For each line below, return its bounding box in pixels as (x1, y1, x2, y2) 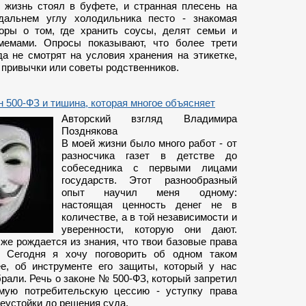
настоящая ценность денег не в (61, 199, 237, 210)
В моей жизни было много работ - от (61, 137, 237, 149)
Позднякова (61, 125, 117, 137)
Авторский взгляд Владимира (61, 113, 237, 124)
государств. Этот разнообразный (61, 174, 237, 186)
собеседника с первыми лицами (61, 162, 237, 173)
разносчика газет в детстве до (61, 150, 237, 161)
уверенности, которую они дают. (61, 223, 237, 235)
